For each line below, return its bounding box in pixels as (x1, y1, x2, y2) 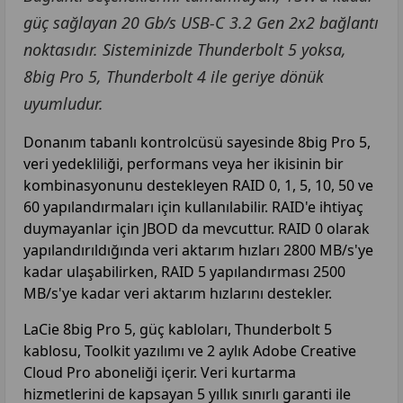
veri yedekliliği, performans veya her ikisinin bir (23, 153, 344, 174)
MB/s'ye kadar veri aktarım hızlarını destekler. (23, 282, 332, 303)
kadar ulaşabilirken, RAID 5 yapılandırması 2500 (23, 261, 345, 282)
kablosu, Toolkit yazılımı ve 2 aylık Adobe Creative (23, 340, 356, 361)
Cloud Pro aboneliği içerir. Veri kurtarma (23, 362, 296, 382)
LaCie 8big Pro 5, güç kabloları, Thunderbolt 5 (23, 318, 332, 339)
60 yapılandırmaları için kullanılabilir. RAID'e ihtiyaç (23, 196, 363, 217)
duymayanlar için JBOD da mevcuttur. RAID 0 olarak (23, 218, 370, 238)
